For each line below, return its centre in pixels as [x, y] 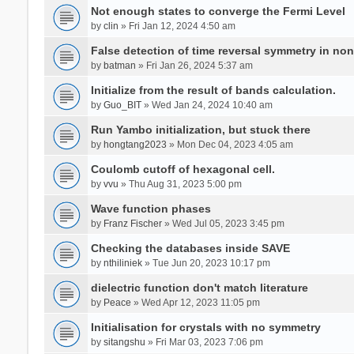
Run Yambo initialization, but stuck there [200, 129]
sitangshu [124, 342]
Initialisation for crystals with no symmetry [205, 327]
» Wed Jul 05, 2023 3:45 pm [223, 223]
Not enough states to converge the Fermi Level [218, 11]
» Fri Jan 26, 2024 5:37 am [194, 65]
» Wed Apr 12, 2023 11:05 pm [195, 302]
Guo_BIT [122, 105]
